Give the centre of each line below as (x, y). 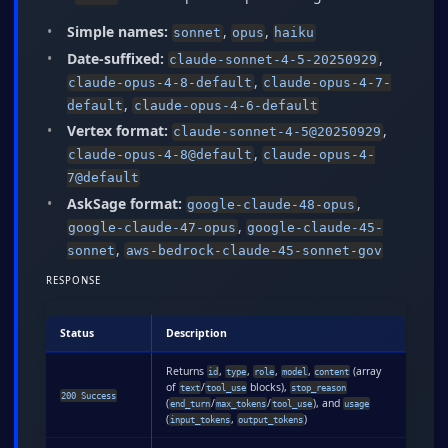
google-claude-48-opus (271, 204)
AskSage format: (124, 203)
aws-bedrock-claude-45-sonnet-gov (253, 250)
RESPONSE (73, 281)
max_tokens (240, 404)
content (332, 372)
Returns (186, 371)
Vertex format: (117, 131)
